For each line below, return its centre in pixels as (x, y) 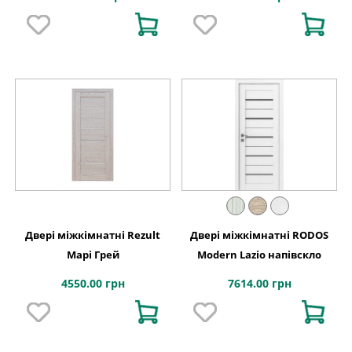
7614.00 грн (259, 283)
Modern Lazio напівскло (259, 254)
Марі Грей (93, 254)
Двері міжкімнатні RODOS (259, 235)
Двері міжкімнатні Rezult (93, 235)
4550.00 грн (93, 283)
